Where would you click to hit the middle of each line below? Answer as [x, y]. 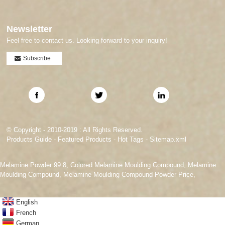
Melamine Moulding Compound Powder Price [128, 174]
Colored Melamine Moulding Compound [127, 165]
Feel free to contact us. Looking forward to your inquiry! [87, 41]
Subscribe [37, 59]
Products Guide [29, 139]
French [26, 213]
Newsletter [30, 29]
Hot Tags [131, 139]
